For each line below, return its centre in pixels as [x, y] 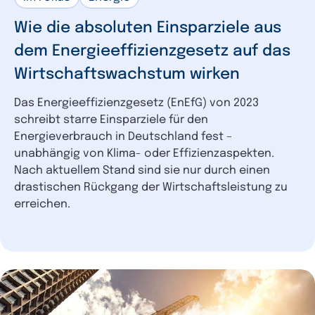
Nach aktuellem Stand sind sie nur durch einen [142, 170]
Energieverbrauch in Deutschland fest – [123, 136]
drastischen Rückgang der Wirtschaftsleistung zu [151, 187]
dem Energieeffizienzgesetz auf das [152, 51]
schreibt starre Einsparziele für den [111, 120]
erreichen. [42, 204]
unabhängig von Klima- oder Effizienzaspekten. [144, 153]
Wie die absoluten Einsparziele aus [148, 28]
